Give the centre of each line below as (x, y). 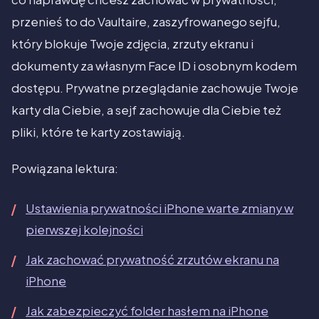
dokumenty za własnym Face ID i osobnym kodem (154, 66)
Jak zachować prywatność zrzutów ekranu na (152, 260)
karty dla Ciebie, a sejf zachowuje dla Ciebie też (146, 110)
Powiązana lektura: (65, 169)
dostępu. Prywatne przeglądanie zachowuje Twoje (155, 88)
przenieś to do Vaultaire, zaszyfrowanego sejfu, (146, 22)
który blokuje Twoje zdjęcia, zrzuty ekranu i (132, 44)
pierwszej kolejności (84, 230)
